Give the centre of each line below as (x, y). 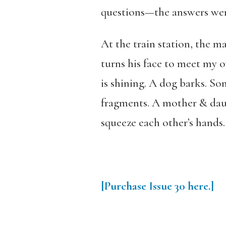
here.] (201, 186)
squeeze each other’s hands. (163, 123)
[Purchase (125, 186)
